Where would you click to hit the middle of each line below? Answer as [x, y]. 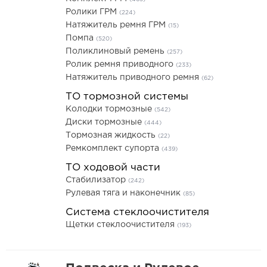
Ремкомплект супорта [114, 148]
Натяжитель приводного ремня [133, 77]
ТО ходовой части [113, 168]
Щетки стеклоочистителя [121, 225]
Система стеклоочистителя [137, 212]
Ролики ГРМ [92, 12]
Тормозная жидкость [112, 135]
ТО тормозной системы [127, 97]
